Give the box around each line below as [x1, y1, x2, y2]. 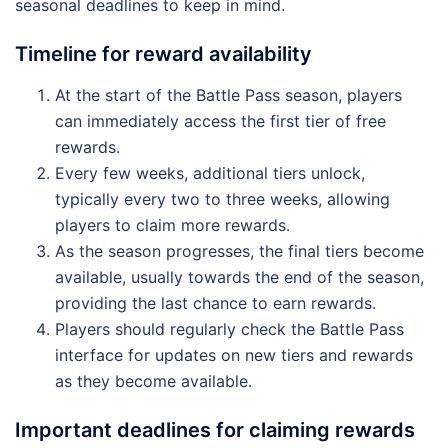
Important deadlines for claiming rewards [15, 417, 415, 442]
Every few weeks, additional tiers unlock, [55, 162, 365, 183]
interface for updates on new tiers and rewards [55, 344, 413, 365]
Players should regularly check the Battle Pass [55, 318, 404, 339]
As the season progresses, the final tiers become [55, 240, 424, 261]
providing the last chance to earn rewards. [55, 292, 376, 313]
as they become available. [55, 370, 252, 391]
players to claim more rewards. [55, 214, 290, 235]
